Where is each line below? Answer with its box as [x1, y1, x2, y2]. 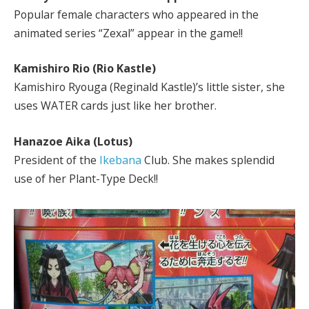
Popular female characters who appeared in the [14, 6, 259, 22]
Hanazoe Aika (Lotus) [14, 133, 132, 149]
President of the [14, 152, 99, 168]
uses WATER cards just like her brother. [14, 98, 217, 114]
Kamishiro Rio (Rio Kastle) [14, 61, 156, 77]
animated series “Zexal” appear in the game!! [14, 25, 243, 41]
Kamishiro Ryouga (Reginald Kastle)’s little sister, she [14, 79, 285, 95]
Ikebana [99, 152, 141, 168]
